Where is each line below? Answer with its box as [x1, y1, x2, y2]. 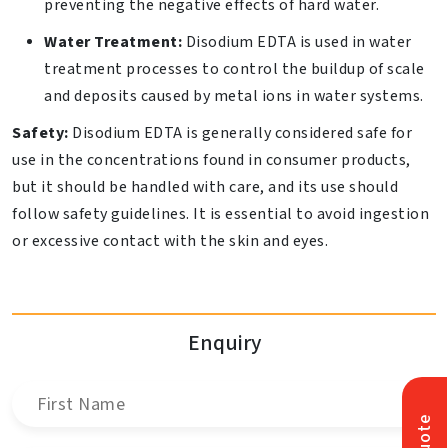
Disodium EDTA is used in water [182, 32, 412, 53]
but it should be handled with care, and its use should [12, 177, 398, 198]
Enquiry [187, 329, 261, 358]
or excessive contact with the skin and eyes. [12, 231, 328, 252]
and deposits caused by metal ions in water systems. [44, 86, 424, 107]
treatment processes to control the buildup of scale [44, 59, 425, 80]
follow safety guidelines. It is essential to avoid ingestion [12, 204, 429, 225]
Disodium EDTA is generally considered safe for [68, 123, 412, 144]
